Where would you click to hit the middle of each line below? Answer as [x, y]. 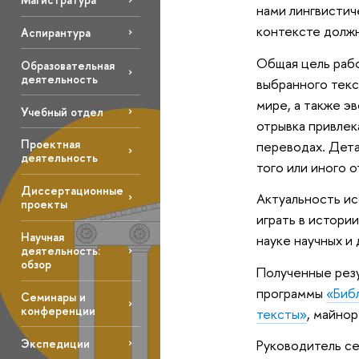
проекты [44, 204]
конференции [58, 311]
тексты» [281, 313]
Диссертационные [72, 191]
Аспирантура [55, 32]
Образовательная [67, 65]
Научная [42, 237]
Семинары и [53, 297]
